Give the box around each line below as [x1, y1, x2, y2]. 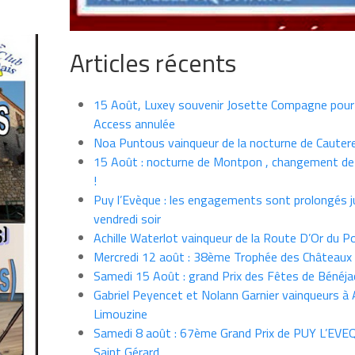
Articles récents [69, 44, 236, 82]
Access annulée [93, 114, 175, 134]
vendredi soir [93, 209, 161, 229]
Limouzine [93, 304, 147, 324]
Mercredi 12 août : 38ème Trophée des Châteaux [93, 247, 352, 267]
